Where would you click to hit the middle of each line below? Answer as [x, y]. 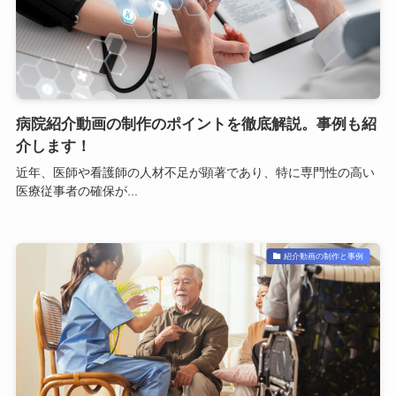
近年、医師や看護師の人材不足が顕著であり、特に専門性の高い [195, 173]
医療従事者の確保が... [76, 191]
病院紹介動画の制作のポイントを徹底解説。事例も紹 [196, 125]
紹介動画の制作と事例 [324, 256]
